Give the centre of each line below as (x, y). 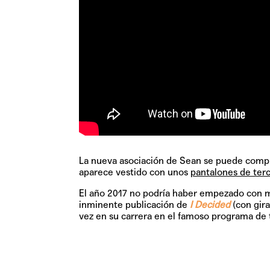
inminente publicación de (134, 204)
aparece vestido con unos (134, 172)
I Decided (210, 204)
